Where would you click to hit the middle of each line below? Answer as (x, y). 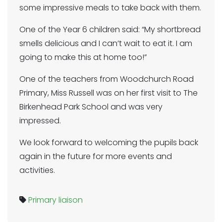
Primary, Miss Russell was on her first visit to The (109, 93)
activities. (37, 170)
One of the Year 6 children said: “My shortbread (110, 29)
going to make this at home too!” (83, 57)
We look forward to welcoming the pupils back (109, 142)
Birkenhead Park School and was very (91, 107)
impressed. (40, 121)
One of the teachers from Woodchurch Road (107, 79)
